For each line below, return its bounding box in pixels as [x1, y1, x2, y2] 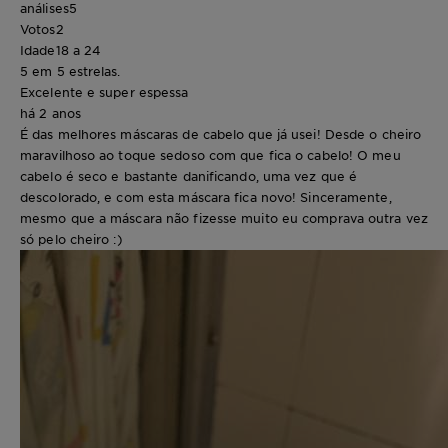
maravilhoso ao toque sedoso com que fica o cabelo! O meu [20, 147, 401, 164]
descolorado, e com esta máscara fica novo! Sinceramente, [20, 189, 392, 206]
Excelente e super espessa [20, 84, 189, 101]
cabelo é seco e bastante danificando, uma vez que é [20, 168, 358, 185]
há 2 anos [20, 105, 81, 122]
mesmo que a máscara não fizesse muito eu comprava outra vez [20, 210, 428, 227]
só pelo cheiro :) [20, 231, 123, 248]
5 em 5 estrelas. [20, 63, 121, 80]
